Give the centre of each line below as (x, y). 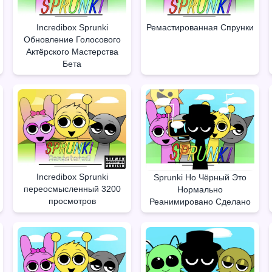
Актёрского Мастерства (72, 51)
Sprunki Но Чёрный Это (200, 177)
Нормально (200, 189)
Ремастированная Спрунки (200, 27)
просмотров (72, 201)
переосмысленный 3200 (72, 189)
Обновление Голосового (72, 39)
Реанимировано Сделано (200, 201)
